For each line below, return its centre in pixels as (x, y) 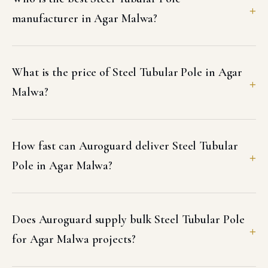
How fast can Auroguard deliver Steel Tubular (125, 146)
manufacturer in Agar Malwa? (85, 19)
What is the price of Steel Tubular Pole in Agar (127, 72)
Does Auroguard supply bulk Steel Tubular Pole (128, 220)
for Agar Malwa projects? (74, 239)
